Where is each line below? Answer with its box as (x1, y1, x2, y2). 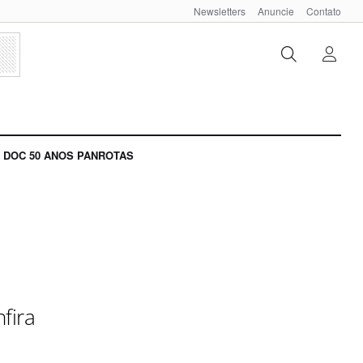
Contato (306, 4, 341, 18)
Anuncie (258, 4, 294, 18)
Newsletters (194, 4, 246, 18)
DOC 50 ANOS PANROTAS (3, 147, 134, 164)
